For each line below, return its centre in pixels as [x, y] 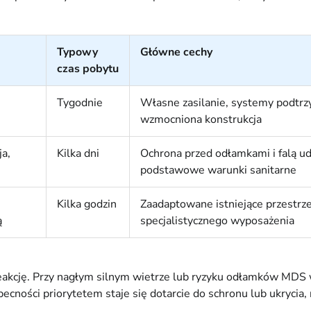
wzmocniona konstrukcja [201, 120]
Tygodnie [80, 103]
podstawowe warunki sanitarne [218, 170]
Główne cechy [176, 52]
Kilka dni [78, 154]
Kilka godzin [87, 204]
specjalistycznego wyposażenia [217, 221]
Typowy [77, 52]
